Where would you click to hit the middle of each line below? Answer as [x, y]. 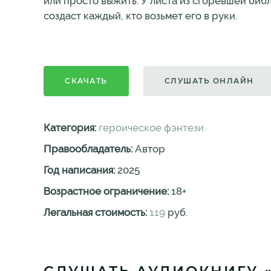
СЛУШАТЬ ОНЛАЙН [209, 81]
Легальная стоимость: [96, 212]
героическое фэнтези [151, 128]
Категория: [71, 128]
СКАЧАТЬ [86, 81]
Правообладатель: [89, 149]
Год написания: [80, 170]
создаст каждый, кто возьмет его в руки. [140, 16]
